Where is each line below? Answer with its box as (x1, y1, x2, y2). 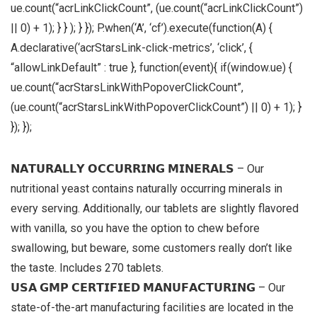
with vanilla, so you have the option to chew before (11, 221, 260, 235)
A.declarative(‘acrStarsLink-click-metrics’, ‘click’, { (11, 40, 253, 54)
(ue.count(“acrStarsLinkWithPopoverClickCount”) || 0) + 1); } (11, 100, 301, 114)
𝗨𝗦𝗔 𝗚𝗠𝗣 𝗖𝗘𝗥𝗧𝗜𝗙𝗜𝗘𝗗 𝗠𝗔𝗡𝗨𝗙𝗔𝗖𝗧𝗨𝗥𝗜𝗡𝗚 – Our (11, 280, 285, 294)
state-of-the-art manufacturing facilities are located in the (11, 300, 294, 314)
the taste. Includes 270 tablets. (11, 260, 163, 275)
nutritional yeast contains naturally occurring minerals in (11, 181, 282, 195)
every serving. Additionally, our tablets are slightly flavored (11, 201, 299, 215)
